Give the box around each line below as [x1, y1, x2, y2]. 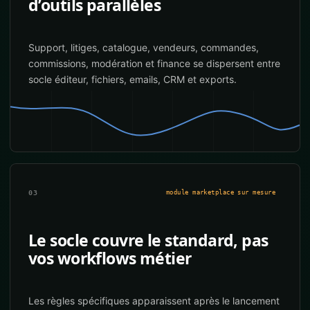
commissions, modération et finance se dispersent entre [28, 57, 280, 69]
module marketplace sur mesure [165, 189, 275, 196]
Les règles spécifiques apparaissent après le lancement [28, 295, 280, 307]
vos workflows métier [28, 247, 192, 269]
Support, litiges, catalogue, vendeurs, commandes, [28, 42, 259, 53]
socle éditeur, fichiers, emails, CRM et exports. [28, 73, 237, 85]
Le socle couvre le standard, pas [28, 229, 268, 251]
